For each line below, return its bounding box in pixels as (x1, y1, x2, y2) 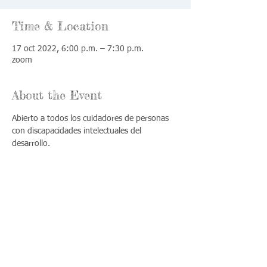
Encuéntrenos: (102, 241, 163, 253)
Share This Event (12, 172, 110, 187)
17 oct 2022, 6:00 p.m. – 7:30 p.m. (12, 45, 144, 53)
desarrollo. (12, 139, 50, 148)
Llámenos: (19, 241, 63, 253)
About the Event (12, 88, 102, 103)
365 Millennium (102, 253, 167, 265)
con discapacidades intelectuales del (12, 127, 144, 135)
